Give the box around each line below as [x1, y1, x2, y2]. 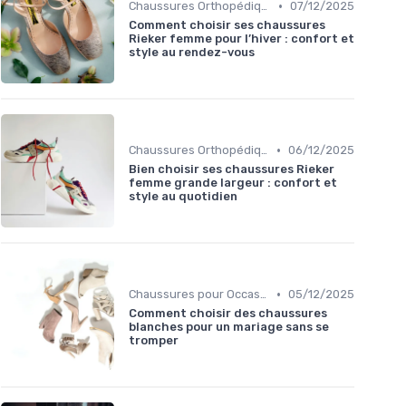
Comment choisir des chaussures [129, 306, 327, 321]
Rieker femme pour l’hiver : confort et [129, 32, 354, 46]
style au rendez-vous [129, 45, 255, 60]
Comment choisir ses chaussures [129, 18, 325, 33]
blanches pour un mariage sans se [129, 320, 329, 334]
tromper [129, 333, 179, 348]
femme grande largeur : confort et [129, 176, 337, 190]
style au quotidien [129, 189, 237, 204]
